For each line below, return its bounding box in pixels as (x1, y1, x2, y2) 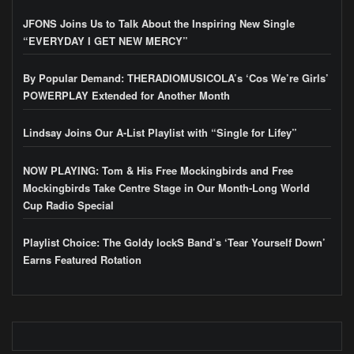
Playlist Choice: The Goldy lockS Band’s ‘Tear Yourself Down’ (23, 235, 326, 250)
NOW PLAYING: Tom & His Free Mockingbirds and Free (23, 162, 293, 178)
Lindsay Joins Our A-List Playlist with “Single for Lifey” (23, 125, 297, 141)
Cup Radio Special (23, 197, 114, 213)
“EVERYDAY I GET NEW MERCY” (23, 32, 188, 48)
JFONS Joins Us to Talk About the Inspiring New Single (23, 15, 295, 31)
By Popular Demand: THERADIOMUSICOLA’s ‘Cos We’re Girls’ (23, 70, 329, 85)
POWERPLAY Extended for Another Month (23, 87, 230, 103)
